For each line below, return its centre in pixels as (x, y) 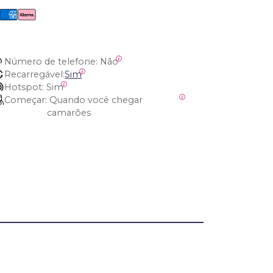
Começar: (26, 100)
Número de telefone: (51, 62)
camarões (69, 113)
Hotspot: (24, 87)
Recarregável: (35, 74)
